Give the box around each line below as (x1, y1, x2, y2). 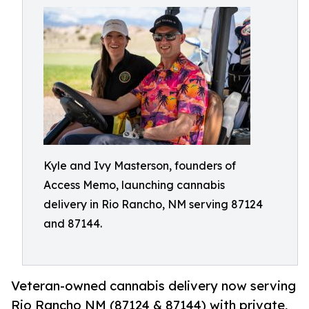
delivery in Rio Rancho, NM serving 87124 (43, 197, 263, 211)
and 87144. (43, 217, 102, 230)
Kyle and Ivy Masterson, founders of (43, 159, 236, 172)
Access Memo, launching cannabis (43, 178, 225, 192)
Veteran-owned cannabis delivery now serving (11, 278, 296, 294)
